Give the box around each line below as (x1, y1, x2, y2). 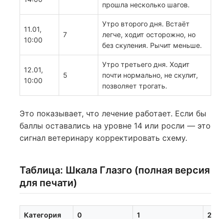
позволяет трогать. (102, 82, 167, 90)
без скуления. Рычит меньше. (102, 41, 202, 49)
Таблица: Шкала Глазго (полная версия (20, 164, 210, 176)
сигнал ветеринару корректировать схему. (20, 133, 187, 143)
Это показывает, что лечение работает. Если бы (20, 109, 206, 118)
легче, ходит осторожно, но (102, 30, 196, 39)
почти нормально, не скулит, (102, 71, 198, 79)
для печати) (20, 177, 77, 189)
